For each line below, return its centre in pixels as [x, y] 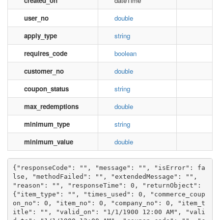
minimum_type [47, 124]
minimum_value [49, 142]
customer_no [44, 71]
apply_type [41, 36]
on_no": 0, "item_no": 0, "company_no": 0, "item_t [109, 203]
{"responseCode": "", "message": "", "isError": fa [109, 167]
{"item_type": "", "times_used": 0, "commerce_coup [109, 194]
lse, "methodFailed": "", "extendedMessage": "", [105, 176]
